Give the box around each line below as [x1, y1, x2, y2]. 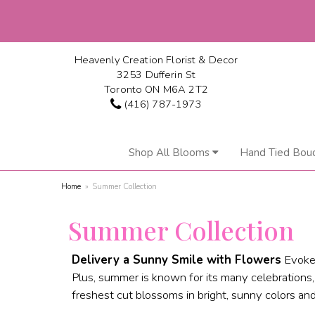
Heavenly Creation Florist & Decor [74, 53, 238, 67]
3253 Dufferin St [116, 67, 196, 82]
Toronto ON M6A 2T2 [104, 82, 208, 96]
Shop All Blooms [128, 146, 210, 160]
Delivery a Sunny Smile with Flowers [72, 252, 281, 268]
